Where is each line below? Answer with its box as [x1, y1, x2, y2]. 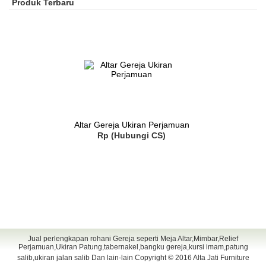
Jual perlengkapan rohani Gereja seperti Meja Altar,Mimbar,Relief [28, 235, 238, 243]
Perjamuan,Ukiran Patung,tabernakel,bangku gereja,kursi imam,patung [18, 243, 248, 252]
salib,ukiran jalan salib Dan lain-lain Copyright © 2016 [17, 254, 193, 262]
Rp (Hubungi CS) [97, 131, 166, 141]
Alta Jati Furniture [192, 254, 249, 262]
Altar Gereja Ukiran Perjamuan [74, 120, 189, 130]
